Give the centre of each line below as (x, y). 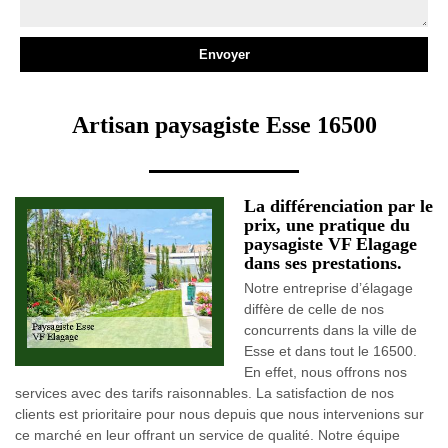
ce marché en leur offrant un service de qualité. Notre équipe (207, 435)
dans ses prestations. (323, 263)
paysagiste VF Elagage (330, 244)
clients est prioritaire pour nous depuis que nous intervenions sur (219, 414)
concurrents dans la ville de (330, 330)
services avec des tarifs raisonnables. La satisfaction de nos (204, 393)
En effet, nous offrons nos (325, 372)
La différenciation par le (338, 206)
